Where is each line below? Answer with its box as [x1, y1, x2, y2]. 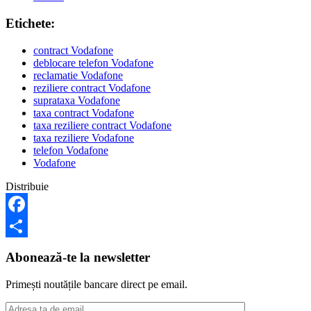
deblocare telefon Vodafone [33, 56, 153, 69]
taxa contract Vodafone [33, 106, 134, 119]
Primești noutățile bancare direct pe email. [6, 278, 187, 291]
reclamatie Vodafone [33, 69, 123, 81]
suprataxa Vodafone [33, 94, 120, 106]
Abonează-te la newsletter [6, 250, 150, 265]
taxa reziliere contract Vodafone [33, 119, 171, 131]
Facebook [6, 219, 49, 232]
